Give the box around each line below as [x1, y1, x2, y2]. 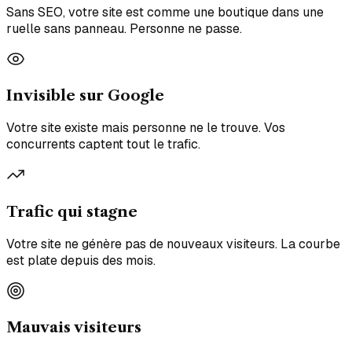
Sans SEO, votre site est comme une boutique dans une [6, 3, 324, 20]
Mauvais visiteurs [6, 318, 141, 337]
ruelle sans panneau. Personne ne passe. [6, 20, 242, 37]
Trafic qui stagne [6, 202, 137, 221]
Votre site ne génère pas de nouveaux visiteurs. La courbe [6, 235, 340, 252]
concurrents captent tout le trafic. [6, 136, 200, 153]
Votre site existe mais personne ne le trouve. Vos [6, 119, 285, 137]
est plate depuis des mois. [6, 251, 156, 269]
